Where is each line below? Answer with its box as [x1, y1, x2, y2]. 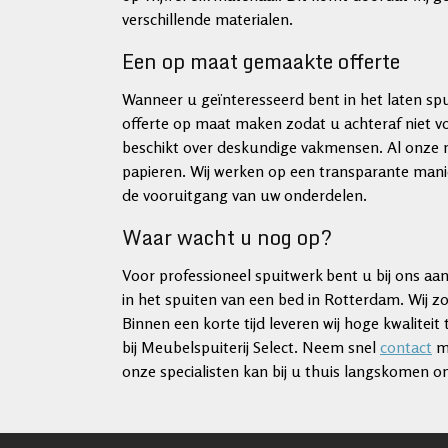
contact [380, 337, 432, 357]
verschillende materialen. [122, 9, 293, 29]
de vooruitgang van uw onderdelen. [122, 185, 367, 205]
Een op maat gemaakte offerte [122, 45, 400, 78]
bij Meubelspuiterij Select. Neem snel [122, 337, 380, 357]
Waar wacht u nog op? [122, 221, 332, 254]
